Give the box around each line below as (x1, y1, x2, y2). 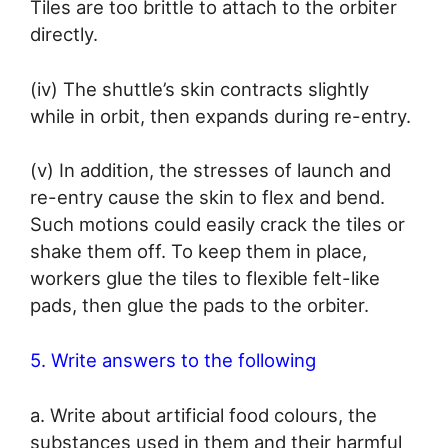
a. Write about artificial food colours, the (30, 403, 377, 426)
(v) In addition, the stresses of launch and (30, 159, 391, 182)
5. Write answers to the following (30, 349, 316, 372)
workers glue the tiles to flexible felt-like (30, 267, 380, 290)
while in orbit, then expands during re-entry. (30, 104, 411, 127)
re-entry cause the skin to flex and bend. (30, 186, 385, 209)
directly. (30, 22, 98, 45)
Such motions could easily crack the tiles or (30, 213, 405, 236)
